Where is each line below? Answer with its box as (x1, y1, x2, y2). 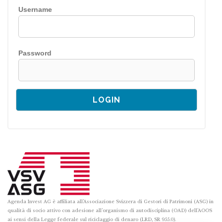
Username (18, 5, 52, 13)
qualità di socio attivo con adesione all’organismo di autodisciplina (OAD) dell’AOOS (7, 207, 212, 213)
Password (18, 49, 52, 57)
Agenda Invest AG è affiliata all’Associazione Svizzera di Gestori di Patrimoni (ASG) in (7, 198, 214, 204)
